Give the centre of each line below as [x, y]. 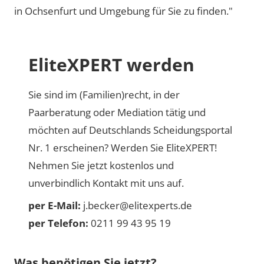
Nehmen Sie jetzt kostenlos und [101, 165]
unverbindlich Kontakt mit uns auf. [106, 183]
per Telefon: [58, 223]
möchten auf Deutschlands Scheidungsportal [130, 130]
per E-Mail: [55, 205]
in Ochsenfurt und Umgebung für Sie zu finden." [123, 11]
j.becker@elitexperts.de [136, 205]
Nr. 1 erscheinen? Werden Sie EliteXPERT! [123, 148]
